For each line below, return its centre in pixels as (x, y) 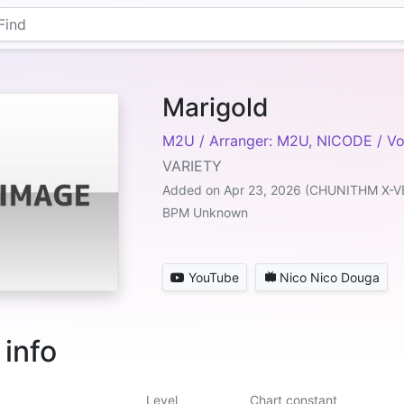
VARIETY (192, 166)
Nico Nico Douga (330, 277)
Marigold (216, 107)
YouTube (214, 277)
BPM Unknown (205, 212)
